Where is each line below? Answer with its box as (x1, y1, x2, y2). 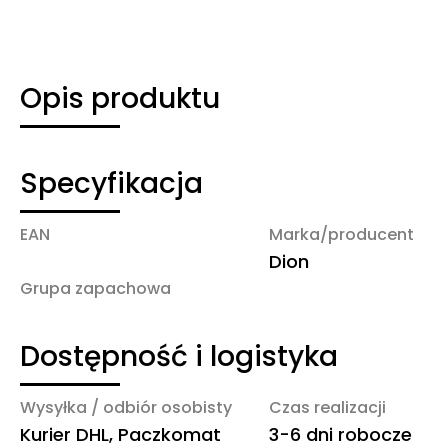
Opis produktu (20, 78, 220, 118)
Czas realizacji (269, 395, 387, 419)
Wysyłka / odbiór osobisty (20, 395, 232, 419)
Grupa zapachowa (20, 276, 171, 300)
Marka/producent (269, 222, 415, 246)
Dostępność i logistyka (20, 336, 338, 376)
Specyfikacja (20, 163, 203, 203)
